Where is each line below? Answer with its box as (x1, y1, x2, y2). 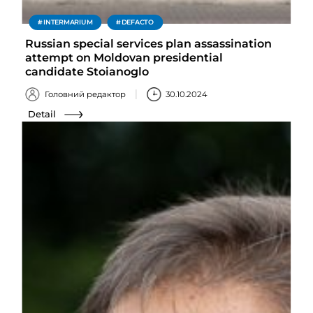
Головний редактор (44, 89, 126, 99)
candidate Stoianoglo (25, 65, 150, 78)
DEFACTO (121, 18, 154, 26)
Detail (28, 108, 57, 119)
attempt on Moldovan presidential (25, 51, 224, 64)
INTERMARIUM (43, 18, 93, 26)
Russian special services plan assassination (25, 37, 272, 50)
